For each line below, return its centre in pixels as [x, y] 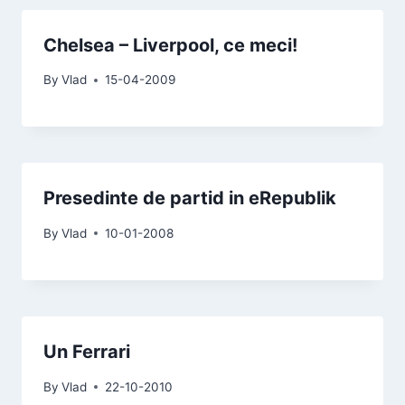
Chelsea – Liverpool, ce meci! [170, 45]
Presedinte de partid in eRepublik [190, 198]
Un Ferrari [87, 351]
